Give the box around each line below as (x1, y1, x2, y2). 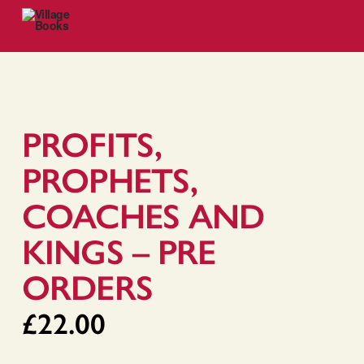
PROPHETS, (21, 159, 198, 201)
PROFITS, (21, 123, 162, 166)
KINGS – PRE (21, 231, 216, 273)
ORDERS (21, 266, 153, 309)
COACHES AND (21, 195, 265, 237)
